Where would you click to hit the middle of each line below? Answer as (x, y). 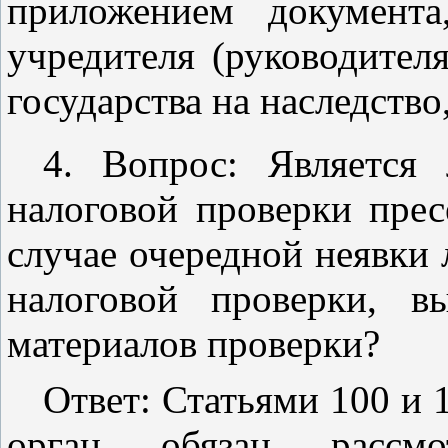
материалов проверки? (193, 343)
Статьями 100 (276, 399)
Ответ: (102, 399)
